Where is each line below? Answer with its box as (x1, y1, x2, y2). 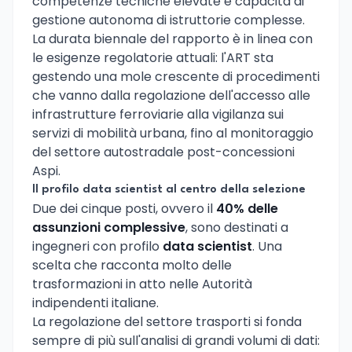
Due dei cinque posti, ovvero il (32, 200, 216, 218)
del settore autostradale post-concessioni (32, 143, 295, 162)
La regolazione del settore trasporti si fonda (32, 313, 302, 332)
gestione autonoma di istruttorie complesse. (32, 11, 305, 30)
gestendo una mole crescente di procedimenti (32, 68, 320, 86)
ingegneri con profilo (32, 237, 163, 256)
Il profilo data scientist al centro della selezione (32, 184, 306, 196)
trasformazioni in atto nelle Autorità (32, 275, 252, 294)
